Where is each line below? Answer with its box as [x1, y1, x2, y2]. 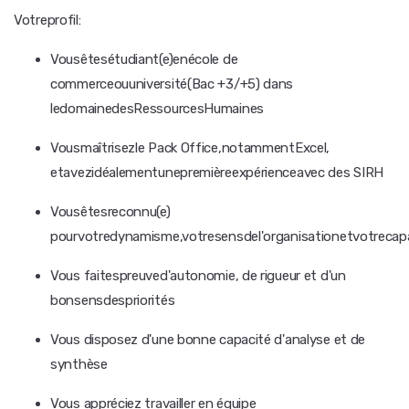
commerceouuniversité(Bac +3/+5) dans [50, 76, 294, 92]
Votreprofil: [14, 12, 81, 28]
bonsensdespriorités [50, 292, 175, 309]
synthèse [50, 356, 108, 372]
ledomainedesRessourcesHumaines [50, 100, 264, 117]
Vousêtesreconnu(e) [50, 204, 171, 220]
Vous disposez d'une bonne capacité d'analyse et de [50, 331, 366, 348]
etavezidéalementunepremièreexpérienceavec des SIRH [50, 164, 384, 181]
